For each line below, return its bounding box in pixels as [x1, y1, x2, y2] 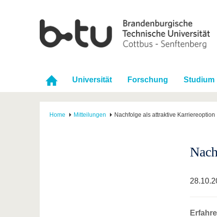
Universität [72, 76, 112, 84]
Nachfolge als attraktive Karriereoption [114, 111, 215, 119]
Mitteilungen [74, 111, 106, 119]
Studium [184, 76, 215, 84]
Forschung [127, 76, 168, 84]
